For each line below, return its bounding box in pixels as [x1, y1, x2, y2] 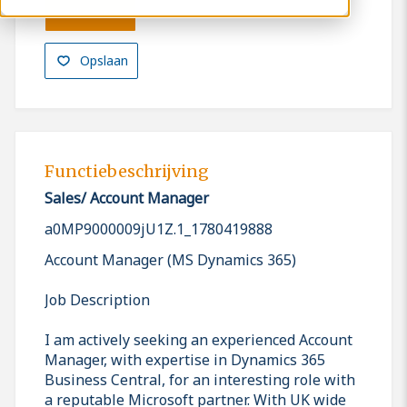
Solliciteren [58, 5, 123, 23]
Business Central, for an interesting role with [45, 369, 355, 390]
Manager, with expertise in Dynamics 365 [45, 349, 325, 370]
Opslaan [79, 52, 128, 70]
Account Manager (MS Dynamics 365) [45, 249, 296, 270]
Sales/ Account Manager [45, 187, 209, 208]
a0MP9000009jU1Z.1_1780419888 [45, 218, 273, 239]
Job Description [45, 289, 150, 310]
